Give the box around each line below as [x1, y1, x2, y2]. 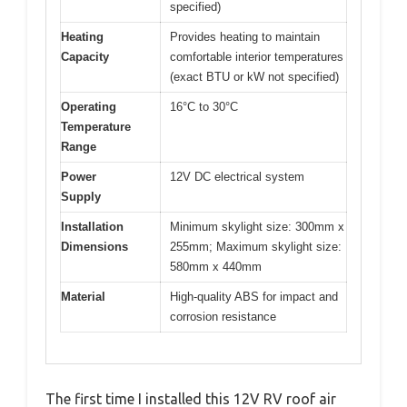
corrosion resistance [170, 309, 276, 323]
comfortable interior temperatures [170, 49, 343, 64]
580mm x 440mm [170, 259, 262, 273]
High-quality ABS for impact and [170, 289, 338, 303]
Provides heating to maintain [170, 29, 320, 44]
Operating [61, 99, 116, 114]
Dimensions [61, 239, 128, 253]
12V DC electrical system [170, 169, 304, 184]
